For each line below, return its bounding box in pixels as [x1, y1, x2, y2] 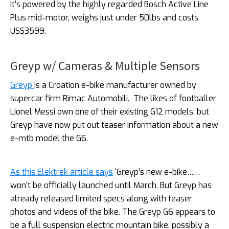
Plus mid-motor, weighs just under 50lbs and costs [10, 12, 198, 23]
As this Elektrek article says [10, 166, 113, 177]
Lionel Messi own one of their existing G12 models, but [10, 106, 209, 117]
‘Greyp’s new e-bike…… [113, 166, 200, 177]
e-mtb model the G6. [10, 132, 88, 144]
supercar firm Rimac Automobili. [10, 93, 129, 104]
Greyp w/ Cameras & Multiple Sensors [10, 57, 202, 74]
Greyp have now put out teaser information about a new [10, 119, 218, 130]
